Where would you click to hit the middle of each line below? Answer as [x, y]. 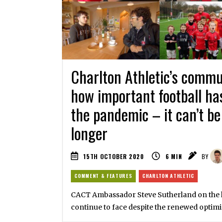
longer [89, 133]
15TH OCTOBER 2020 [114, 157]
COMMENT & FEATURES [103, 176]
